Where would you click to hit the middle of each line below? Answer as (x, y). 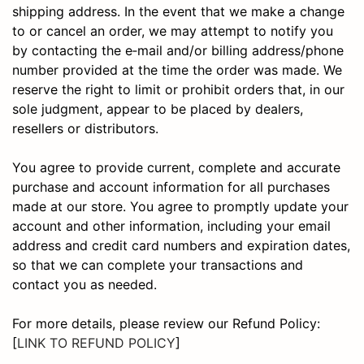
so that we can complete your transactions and (158, 264)
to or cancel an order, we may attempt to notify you (173, 30)
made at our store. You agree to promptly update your (180, 206)
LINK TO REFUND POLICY (96, 342)
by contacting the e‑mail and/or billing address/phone (178, 50)
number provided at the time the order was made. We (177, 69)
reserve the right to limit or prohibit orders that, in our (178, 89)
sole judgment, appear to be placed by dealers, (158, 108)
